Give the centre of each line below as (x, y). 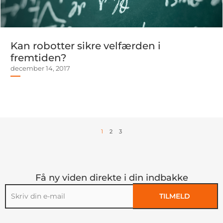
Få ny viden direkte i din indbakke (111, 178)
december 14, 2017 (40, 68)
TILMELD (175, 196)
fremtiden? (38, 58)
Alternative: (19, 213)
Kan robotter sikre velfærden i (86, 46)
